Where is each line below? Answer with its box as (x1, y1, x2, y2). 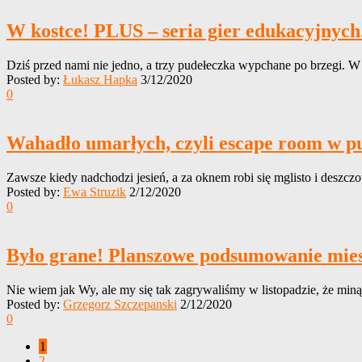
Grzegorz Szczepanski (63, 297, 177, 311)
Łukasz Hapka (63, 73, 137, 87)
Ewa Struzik (63, 185, 126, 200)
